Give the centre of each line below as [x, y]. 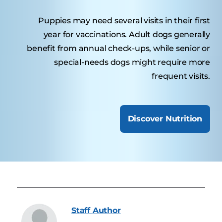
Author [107, 210]
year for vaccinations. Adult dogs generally [127, 34]
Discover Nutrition [165, 118]
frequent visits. [181, 76]
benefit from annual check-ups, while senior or [118, 48]
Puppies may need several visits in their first [124, 20]
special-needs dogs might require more [132, 62]
